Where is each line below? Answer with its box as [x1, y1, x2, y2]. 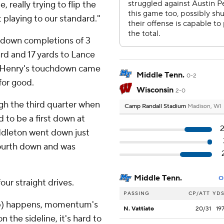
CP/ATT [188, 190, 210, 197]
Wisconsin [136, 85, 173, 95]
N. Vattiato [123, 205, 154, 213]
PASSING [123, 190, 149, 197]
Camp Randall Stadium [124, 102, 187, 110]
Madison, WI [187, 102, 221, 110]
